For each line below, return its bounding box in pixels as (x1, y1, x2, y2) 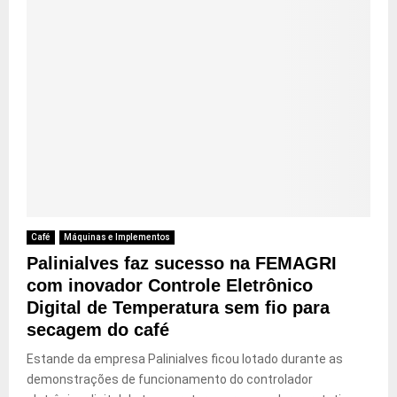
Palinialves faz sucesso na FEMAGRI (27, 253, 337, 274)
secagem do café (27, 320, 169, 340)
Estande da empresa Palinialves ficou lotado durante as (27, 352, 343, 367)
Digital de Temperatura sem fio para (27, 298, 330, 318)
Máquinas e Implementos (64, 232, 170, 243)
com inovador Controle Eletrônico (27, 276, 313, 296)
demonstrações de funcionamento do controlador (27, 372, 313, 387)
